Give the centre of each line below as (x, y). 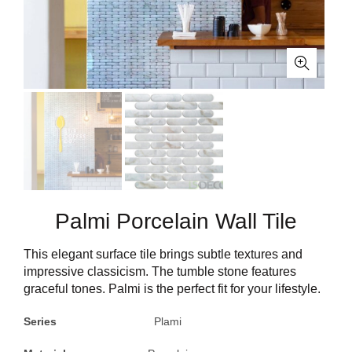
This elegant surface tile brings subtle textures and (163, 254)
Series (64, 321)
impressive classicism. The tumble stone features (160, 271)
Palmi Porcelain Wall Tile (176, 221)
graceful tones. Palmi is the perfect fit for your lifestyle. (172, 289)
